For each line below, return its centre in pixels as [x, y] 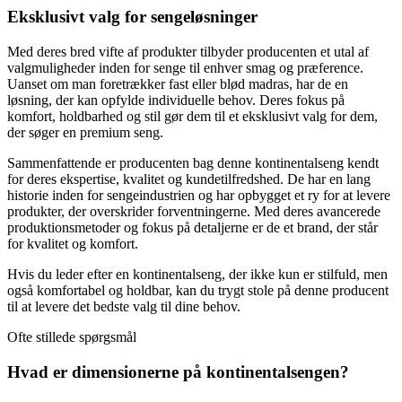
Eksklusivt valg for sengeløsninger [132, 17]
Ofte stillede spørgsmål [72, 337]
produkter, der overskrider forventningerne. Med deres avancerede [194, 212]
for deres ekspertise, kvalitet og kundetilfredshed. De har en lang [189, 179]
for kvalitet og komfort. [73, 244]
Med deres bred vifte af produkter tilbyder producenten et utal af [188, 52]
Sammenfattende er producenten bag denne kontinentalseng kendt [193, 163]
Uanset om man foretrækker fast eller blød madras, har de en [178, 84]
